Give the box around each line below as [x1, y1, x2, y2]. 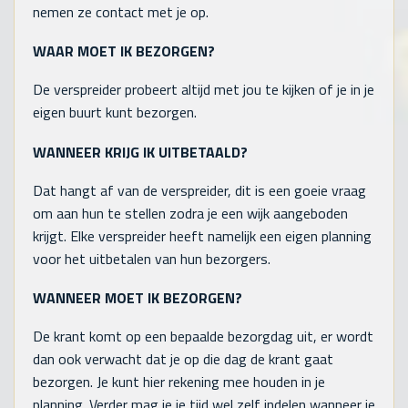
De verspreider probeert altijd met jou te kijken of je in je [33, 78, 374, 101]
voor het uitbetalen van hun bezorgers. [33, 247, 270, 270]
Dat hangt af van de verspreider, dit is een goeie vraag [33, 178, 366, 201]
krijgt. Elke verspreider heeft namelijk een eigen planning [33, 224, 372, 247]
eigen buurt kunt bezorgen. [33, 101, 197, 124]
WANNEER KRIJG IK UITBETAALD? [33, 140, 248, 163]
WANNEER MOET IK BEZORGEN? [33, 287, 242, 310]
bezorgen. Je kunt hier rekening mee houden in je [33, 371, 325, 393]
